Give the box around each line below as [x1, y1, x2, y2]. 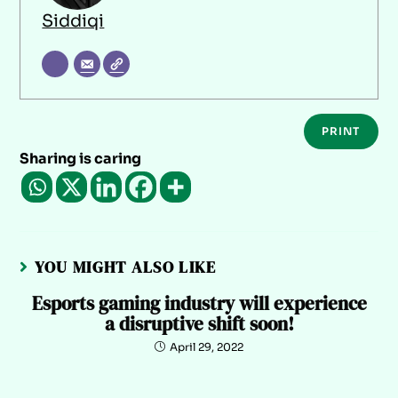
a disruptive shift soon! [104, 310, 294, 337]
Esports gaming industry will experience [31, 290, 367, 316]
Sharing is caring [20, 148, 142, 168]
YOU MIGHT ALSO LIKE [34, 255, 217, 278]
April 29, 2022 [170, 339, 243, 354]
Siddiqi [42, 9, 105, 32]
